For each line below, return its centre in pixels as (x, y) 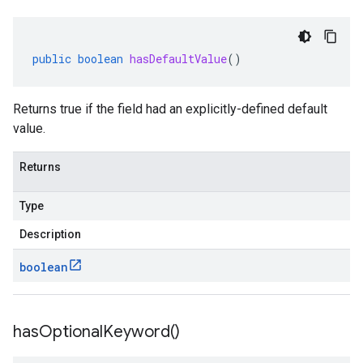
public (52, 59)
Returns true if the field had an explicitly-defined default (170, 109)
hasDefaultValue (178, 59)
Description (50, 234)
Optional (71, 332)
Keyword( (139, 332)
